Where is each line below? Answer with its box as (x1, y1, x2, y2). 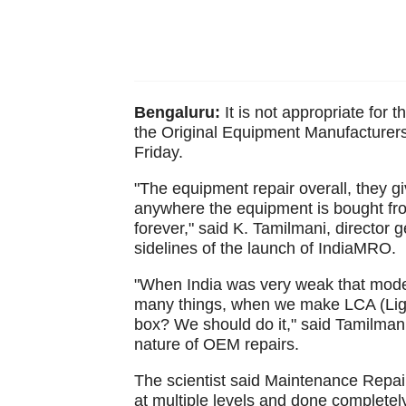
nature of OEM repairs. (133, 335, 299, 353)
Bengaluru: (133, 103, 220, 121)
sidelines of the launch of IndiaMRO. (133, 239, 396, 257)
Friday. (133, 143, 183, 161)
